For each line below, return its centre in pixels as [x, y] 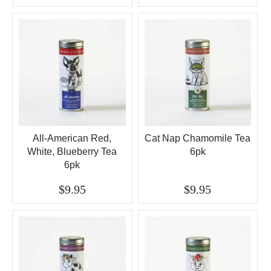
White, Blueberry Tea [72, 151]
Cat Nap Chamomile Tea [198, 138]
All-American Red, [72, 138]
